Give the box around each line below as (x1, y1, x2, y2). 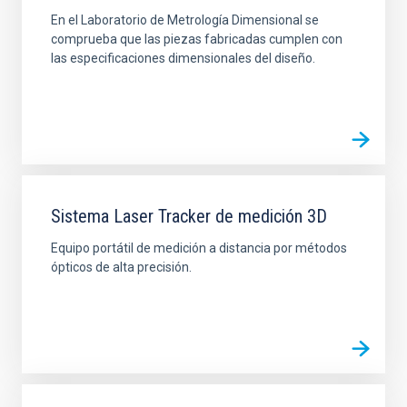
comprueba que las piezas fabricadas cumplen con (51, 31, 342, 46)
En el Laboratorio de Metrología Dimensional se (51, 12, 319, 27)
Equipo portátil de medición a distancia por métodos (51, 240, 347, 255)
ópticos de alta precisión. (51, 259, 192, 274)
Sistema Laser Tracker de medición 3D (51, 204, 327, 227)
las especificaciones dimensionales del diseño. (51, 50, 315, 65)
